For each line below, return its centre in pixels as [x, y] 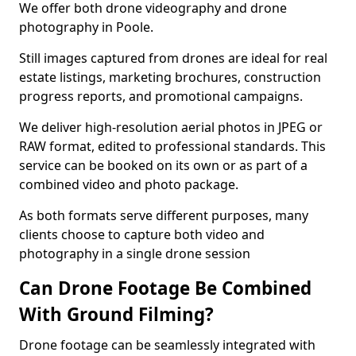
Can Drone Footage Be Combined [165, 288]
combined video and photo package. [129, 184]
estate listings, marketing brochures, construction [170, 77]
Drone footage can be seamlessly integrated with [167, 345]
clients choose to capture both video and [142, 234]
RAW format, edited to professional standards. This [172, 146]
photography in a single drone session [135, 253]
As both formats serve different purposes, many [164, 215]
